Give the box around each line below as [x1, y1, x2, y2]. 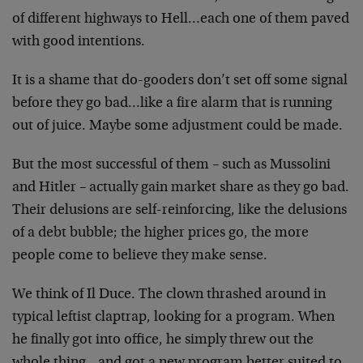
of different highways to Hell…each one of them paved [12, 12, 349, 27]
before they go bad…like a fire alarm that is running [12, 96, 332, 111]
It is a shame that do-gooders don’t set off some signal [12, 74, 348, 88]
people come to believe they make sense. [12, 249, 267, 263]
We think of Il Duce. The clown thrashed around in [12, 288, 326, 302]
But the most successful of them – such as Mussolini [12, 158, 331, 173]
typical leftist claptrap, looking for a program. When [12, 310, 335, 325]
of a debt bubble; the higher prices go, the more [12, 226, 309, 241]
